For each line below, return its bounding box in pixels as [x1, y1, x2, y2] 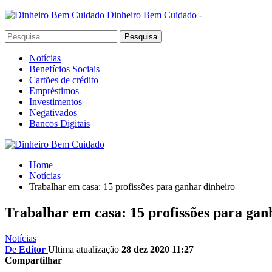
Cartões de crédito [29, 75, 98, 85]
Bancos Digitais [29, 118, 90, 129]
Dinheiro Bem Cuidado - [107, 10, 202, 20]
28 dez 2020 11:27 [121, 243, 194, 254]
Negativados [29, 107, 77, 118]
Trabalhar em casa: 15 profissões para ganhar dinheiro [29, 182, 235, 192]
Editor [19, 243, 46, 254]
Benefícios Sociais [29, 64, 100, 74]
